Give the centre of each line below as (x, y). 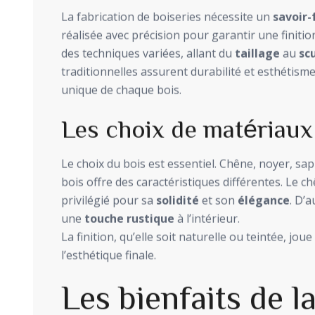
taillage (257, 53)
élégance (264, 200)
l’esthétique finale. (109, 255)
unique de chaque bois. (121, 90)
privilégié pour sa (109, 200)
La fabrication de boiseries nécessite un (167, 17)
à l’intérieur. (207, 218)
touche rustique (129, 218)
